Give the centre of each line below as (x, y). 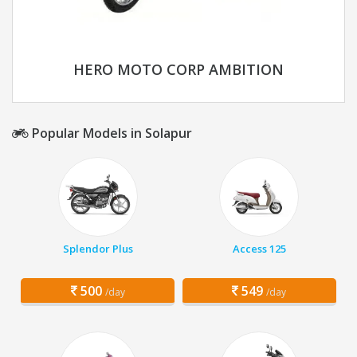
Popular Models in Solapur (110, 133)
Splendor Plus (98, 249)
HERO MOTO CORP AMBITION (178, 70)
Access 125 (259, 249)
